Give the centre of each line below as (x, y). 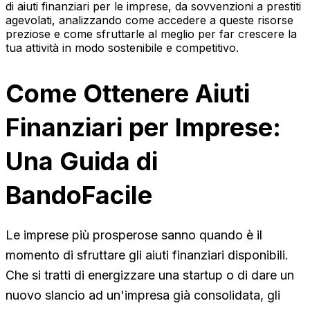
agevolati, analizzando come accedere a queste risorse (149, 20)
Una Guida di (82, 161)
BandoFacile (79, 195)
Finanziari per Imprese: (143, 127)
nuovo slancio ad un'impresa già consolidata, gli (143, 295)
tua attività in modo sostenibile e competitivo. (122, 47)
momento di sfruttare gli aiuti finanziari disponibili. (147, 255)
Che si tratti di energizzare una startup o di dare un (150, 275)
